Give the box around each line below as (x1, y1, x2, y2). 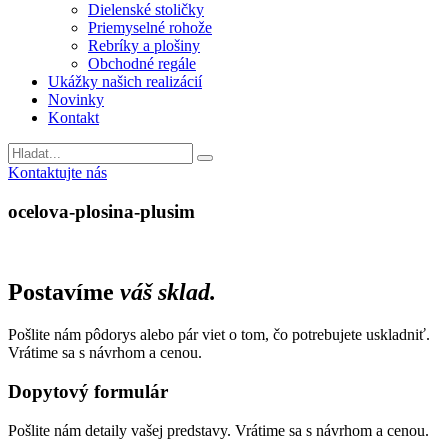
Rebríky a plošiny (88, 37, 200, 54)
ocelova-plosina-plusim (8, 200, 195, 222)
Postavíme (8, 279, 120, 306)
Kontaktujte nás (8, 164, 107, 181)
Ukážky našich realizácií (48, 73, 202, 90)
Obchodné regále (88, 55, 196, 72)
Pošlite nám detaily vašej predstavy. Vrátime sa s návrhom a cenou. (8, 421, 429, 439)
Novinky (48, 91, 104, 108)
